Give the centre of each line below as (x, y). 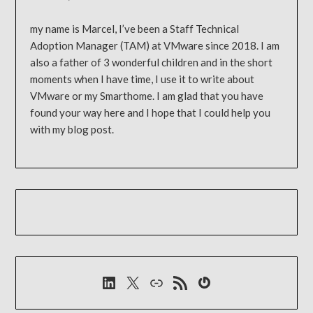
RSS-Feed (189, 282)
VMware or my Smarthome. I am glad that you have (147, 96)
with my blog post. (72, 130)
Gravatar (228, 282)
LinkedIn (133, 282)
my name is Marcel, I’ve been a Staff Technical (135, 29)
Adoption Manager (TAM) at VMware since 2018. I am (155, 46)
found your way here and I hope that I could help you (151, 113)
